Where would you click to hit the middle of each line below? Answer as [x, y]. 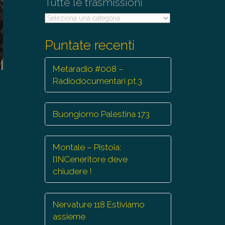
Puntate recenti [89, 45]
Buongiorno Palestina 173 [101, 114]
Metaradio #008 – [88, 69]
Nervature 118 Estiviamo [98, 204]
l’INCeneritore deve [90, 159]
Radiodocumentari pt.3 [97, 81]
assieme [69, 216]
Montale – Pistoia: [87, 147]
